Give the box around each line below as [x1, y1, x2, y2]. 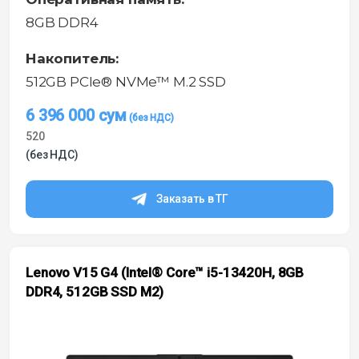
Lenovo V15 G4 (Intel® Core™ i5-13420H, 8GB [26, 264, 305, 280]
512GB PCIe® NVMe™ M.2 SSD [26, 73, 226, 90]
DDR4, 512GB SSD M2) [26, 283, 164, 300]
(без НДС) [26, 147, 79, 161]
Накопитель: [26, 50, 119, 67]
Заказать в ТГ [155, 192, 229, 205]
